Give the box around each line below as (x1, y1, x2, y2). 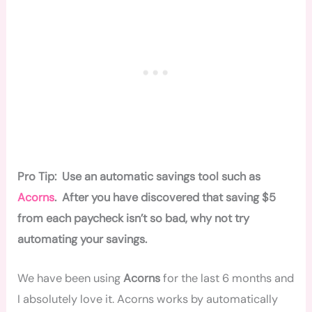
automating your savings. (17, 231, 148, 247)
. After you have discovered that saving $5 (54, 189, 276, 205)
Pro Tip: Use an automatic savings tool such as (17, 169, 261, 184)
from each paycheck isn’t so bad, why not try (17, 210, 250, 226)
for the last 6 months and (160, 270, 295, 286)
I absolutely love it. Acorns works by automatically (17, 291, 279, 306)
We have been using (17, 270, 124, 286)
